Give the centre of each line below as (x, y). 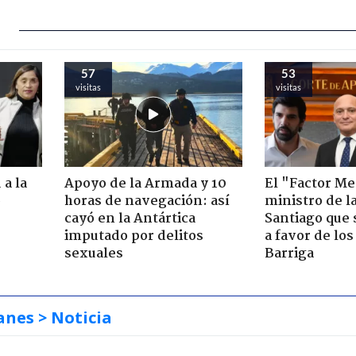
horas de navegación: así (147, 201)
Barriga (289, 253)
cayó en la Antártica (130, 219)
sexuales (93, 253)
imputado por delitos (133, 236)
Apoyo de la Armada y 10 (145, 184)
